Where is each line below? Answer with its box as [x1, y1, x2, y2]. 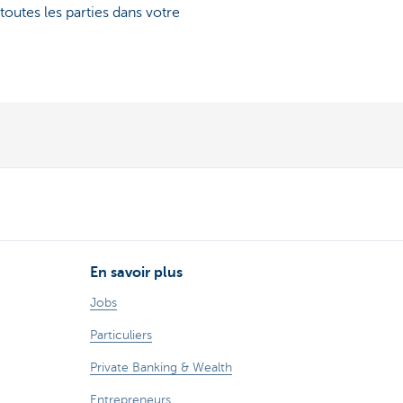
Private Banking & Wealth [90, 360, 232, 374]
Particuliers [90, 327, 152, 342]
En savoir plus [90, 264, 183, 281]
